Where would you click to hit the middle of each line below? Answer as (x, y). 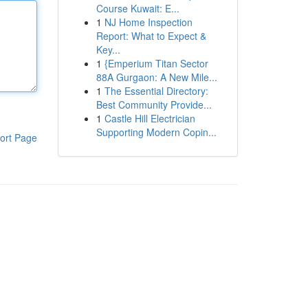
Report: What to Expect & (151, 36)
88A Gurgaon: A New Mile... (156, 77)
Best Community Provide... (154, 104)
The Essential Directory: (156, 91)
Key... (108, 49)
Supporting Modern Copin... (156, 132)
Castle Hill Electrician (150, 118)
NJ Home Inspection (148, 22)
